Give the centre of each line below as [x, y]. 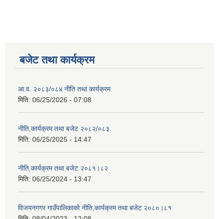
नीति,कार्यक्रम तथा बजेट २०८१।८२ [63, 168]
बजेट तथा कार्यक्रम [57, 60]
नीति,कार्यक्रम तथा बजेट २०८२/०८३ [64, 128]
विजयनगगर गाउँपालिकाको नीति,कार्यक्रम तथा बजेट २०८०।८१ [95, 208]
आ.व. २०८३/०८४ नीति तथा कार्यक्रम [64, 89]
